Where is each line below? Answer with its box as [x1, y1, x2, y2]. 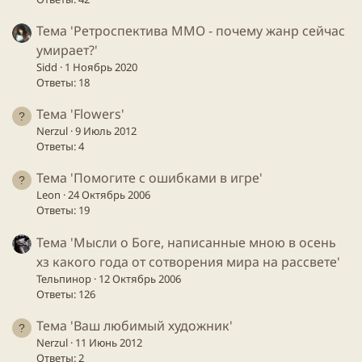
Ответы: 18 [36, 75, 90, 90]
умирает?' [36, 41, 98, 60]
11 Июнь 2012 [75, 335, 142, 350]
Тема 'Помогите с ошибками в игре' [36, 169, 263, 187]
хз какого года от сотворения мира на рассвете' [36, 252, 340, 271]
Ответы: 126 [36, 286, 95, 301]
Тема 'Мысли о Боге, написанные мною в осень [36, 233, 336, 251]
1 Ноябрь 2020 [65, 60, 137, 75]
